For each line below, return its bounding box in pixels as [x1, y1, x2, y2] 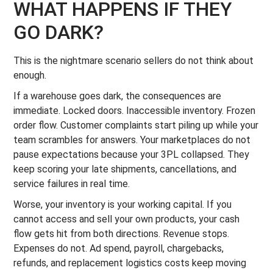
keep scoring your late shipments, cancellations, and [13, 163, 237, 175]
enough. [13, 69, 47, 81]
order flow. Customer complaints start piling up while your [13, 119, 259, 131]
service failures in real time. [13, 178, 130, 190]
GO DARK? [13, 21, 104, 44]
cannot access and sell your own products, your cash [13, 213, 240, 225]
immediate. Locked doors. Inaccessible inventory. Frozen [13, 105, 256, 116]
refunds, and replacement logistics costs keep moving [13, 257, 247, 269]
